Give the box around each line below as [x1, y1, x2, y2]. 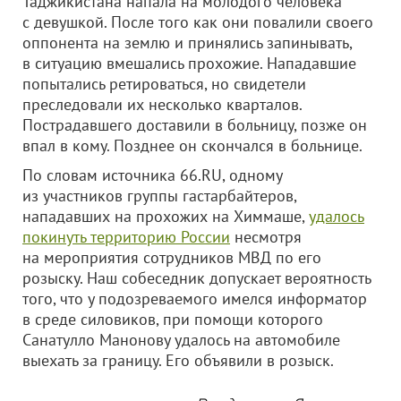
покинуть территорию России [22, 226, 230, 247]
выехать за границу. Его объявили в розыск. [22, 350, 334, 371]
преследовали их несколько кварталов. [22, 94, 302, 115]
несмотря [230, 226, 302, 247]
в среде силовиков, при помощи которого [22, 309, 323, 329]
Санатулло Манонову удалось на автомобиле [22, 329, 340, 350]
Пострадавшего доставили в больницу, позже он [22, 115, 367, 135]
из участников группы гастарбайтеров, [22, 185, 296, 206]
